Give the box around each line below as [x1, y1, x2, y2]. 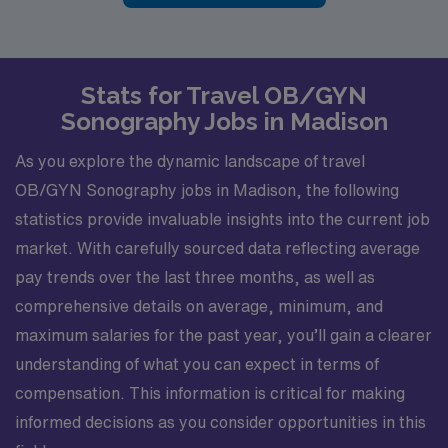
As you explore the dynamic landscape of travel [15, 153, 365, 169]
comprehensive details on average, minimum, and [15, 298, 383, 314]
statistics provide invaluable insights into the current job [15, 211, 430, 227]
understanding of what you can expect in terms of [15, 356, 379, 372]
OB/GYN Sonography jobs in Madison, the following [15, 182, 399, 198]
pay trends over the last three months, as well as [15, 269, 375, 285]
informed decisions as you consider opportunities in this [15, 414, 426, 430]
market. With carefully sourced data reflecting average [15, 240, 420, 256]
